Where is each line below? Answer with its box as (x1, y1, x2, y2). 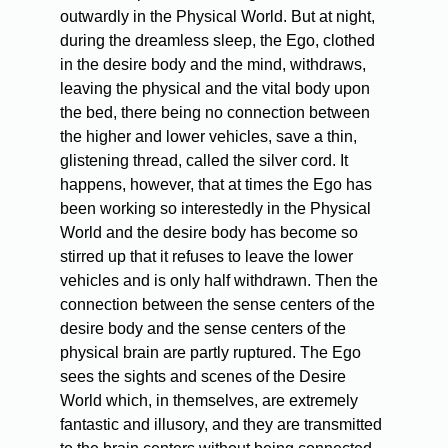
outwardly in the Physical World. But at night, (60, 8, 375, 26)
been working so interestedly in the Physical (60, 200, 371, 218)
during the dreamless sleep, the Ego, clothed (60, 32, 375, 50)
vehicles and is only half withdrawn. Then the (60, 272, 378, 290)
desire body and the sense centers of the (60, 320, 346, 338)
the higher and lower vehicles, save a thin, (60, 128, 357, 146)
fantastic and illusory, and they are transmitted (60, 416, 382, 434)
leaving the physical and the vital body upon (60, 80, 370, 98)
